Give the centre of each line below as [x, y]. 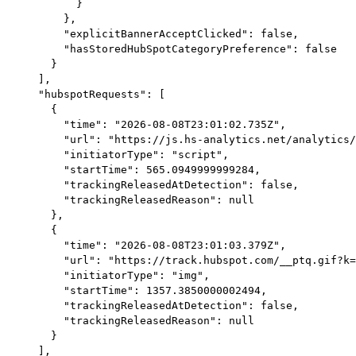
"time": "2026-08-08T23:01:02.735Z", [156, 124]
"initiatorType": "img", [118, 275]
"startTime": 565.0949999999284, [143, 169]
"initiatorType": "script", [127, 154]
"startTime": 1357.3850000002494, [146, 290]
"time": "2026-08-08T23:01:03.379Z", [156, 245]
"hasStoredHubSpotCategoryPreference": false [181, 48]
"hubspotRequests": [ [95, 94]
